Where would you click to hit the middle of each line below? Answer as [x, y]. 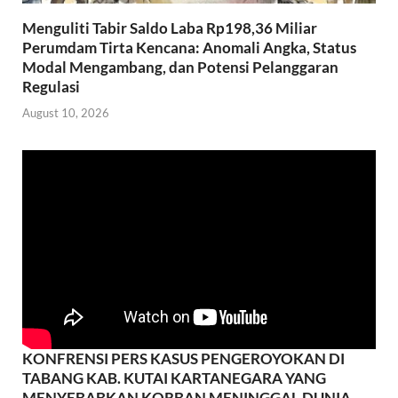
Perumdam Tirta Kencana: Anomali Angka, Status [189, 48]
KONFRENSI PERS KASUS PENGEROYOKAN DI [183, 358]
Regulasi [51, 87]
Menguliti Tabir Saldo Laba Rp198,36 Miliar [170, 28]
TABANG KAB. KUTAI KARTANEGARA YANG [174, 378]
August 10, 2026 [66, 112]
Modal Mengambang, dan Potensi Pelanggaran [180, 68]
